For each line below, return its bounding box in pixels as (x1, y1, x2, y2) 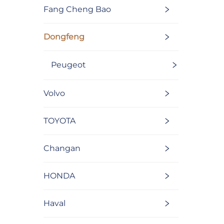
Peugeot (51, 60, 86, 70)
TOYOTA (43, 115, 75, 125)
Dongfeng (43, 31, 84, 41)
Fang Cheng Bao (43, 4, 111, 14)
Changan (43, 143, 80, 153)
